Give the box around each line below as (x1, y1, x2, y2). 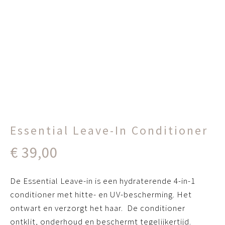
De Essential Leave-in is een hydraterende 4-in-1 (10, 175, 195, 186)
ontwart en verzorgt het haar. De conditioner (10, 202, 185, 213)
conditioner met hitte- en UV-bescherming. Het (10, 189, 192, 200)
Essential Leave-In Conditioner (10, 123, 208, 138)
